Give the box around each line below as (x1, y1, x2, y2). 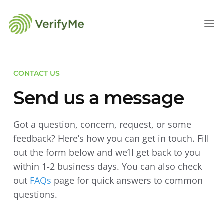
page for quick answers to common (51, 174, 203, 187)
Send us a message (13, 87, 184, 109)
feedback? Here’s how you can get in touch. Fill (13, 132, 209, 145)
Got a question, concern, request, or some (13, 118, 191, 131)
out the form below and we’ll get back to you (13, 146, 200, 159)
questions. (13, 188, 57, 201)
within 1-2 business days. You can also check (13, 160, 202, 173)
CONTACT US (13, 69, 60, 78)
